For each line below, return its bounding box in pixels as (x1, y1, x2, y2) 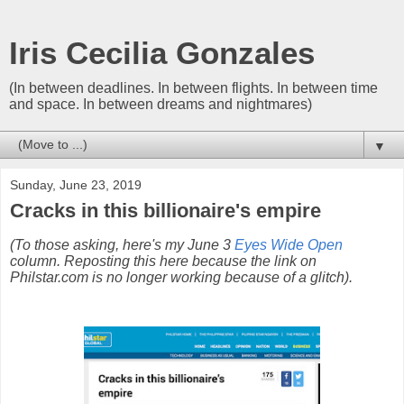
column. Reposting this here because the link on (10, 252, 317, 269)
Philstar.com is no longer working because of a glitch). (10, 269, 353, 285)
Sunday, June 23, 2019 (10, 178, 142, 192)
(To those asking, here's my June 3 (10, 236, 234, 252)
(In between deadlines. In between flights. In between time (9, 80, 378, 96)
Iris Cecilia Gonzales (9, 36, 315, 70)
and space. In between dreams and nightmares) (9, 96, 312, 112)
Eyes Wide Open (234, 236, 343, 252)
